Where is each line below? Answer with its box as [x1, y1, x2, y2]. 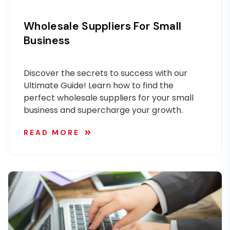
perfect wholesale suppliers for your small [24, 92, 194, 104]
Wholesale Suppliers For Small [24, 19, 182, 33]
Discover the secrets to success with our [24, 67, 187, 79]
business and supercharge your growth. [24, 104, 183, 116]
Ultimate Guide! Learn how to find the [24, 80, 174, 91]
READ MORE [24, 128, 80, 138]
